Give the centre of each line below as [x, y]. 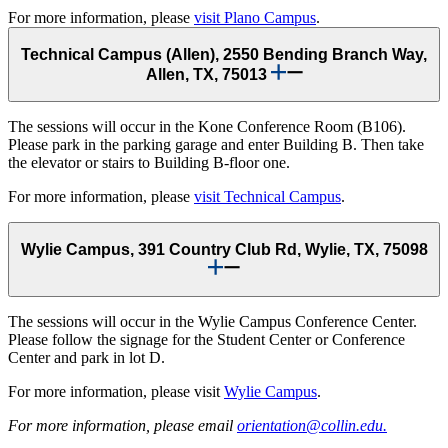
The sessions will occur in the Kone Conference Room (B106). [211, 127]
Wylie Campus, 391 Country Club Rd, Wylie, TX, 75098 [224, 249]
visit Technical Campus [267, 197]
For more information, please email [122, 426]
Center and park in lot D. [86, 358]
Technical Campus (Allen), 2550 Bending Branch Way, [224, 54]
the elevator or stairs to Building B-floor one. [153, 163]
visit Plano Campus [255, 17]
